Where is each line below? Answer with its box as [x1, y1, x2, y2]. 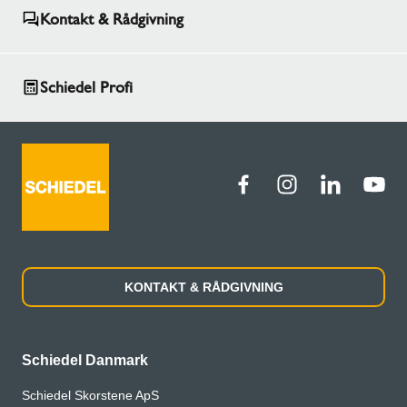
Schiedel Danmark [22, 352, 148, 369]
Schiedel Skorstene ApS [22, 388, 159, 403]
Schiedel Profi [40, 77, 133, 98]
